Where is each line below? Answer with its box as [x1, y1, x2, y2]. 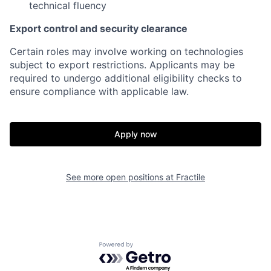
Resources [139, 230, 204, 249]
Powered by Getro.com [99, 241, 205, 254]
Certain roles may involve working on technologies [10, 45, 243, 57]
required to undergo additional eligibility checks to [10, 72, 242, 84]
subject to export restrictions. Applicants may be [10, 59, 235, 71]
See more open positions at [66, 172, 176, 182]
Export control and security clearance [10, 22, 188, 34]
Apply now [114, 129, 157, 139]
